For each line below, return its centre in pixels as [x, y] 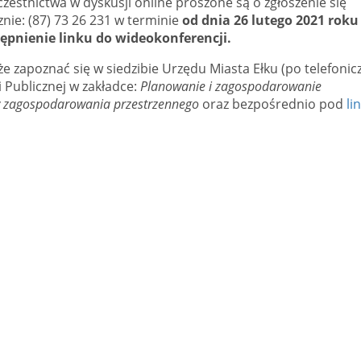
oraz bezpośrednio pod [273, 104]
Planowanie [173, 86]
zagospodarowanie [268, 86]
